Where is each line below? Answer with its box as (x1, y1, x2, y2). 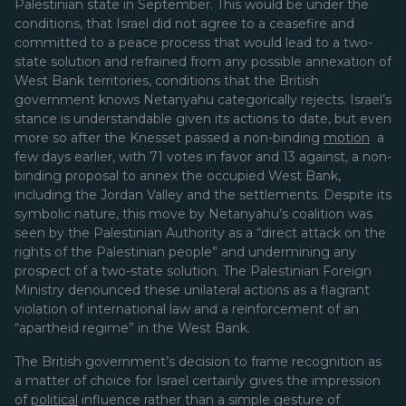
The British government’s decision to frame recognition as (14, 353, 382, 370)
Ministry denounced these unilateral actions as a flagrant (14, 282, 370, 298)
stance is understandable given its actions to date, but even (14, 111, 391, 127)
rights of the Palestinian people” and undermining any (14, 244, 356, 260)
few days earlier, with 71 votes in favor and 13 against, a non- (14, 149, 391, 165)
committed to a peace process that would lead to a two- (14, 34, 372, 51)
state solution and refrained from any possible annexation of (14, 53, 391, 70)
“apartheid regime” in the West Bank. (14, 320, 250, 336)
